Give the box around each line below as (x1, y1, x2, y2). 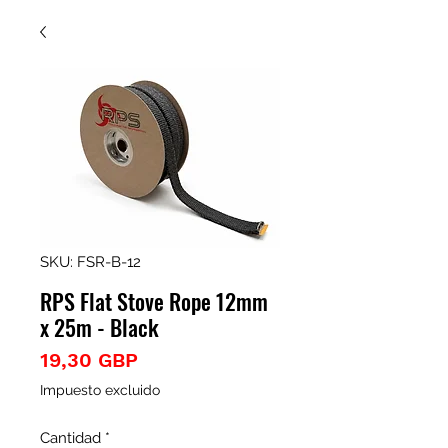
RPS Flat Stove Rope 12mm (40, 285, 268, 317)
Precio (137, 347, 199, 371)
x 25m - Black (40, 311, 159, 343)
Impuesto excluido (40, 382, 160, 398)
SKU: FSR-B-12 (40, 253, 141, 271)
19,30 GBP (40, 348, 138, 372)
